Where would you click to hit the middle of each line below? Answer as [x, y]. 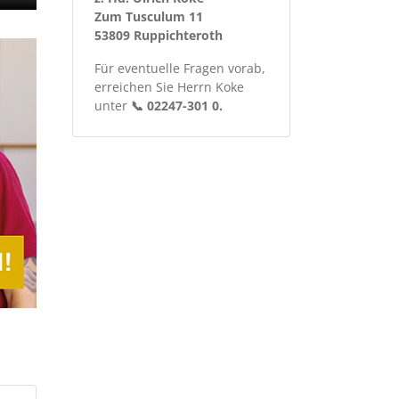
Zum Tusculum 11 [149, 17]
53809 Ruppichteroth [159, 36]
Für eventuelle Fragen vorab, [180, 69]
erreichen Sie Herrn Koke [169, 87]
